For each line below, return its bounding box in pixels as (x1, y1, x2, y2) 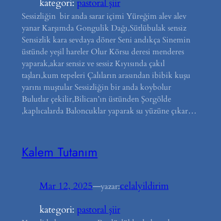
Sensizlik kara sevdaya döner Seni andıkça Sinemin (21, 34, 190, 45)
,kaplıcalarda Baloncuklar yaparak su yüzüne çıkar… (21, 105, 197, 116)
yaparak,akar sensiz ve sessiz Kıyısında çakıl (21, 58, 165, 69)
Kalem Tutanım (21, 143, 98, 161)
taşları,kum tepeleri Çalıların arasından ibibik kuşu (21, 70, 190, 81)
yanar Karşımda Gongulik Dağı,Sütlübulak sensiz (21, 22, 186, 34)
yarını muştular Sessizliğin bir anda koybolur (21, 81, 171, 93)
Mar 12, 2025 (39, 180, 93, 193)
